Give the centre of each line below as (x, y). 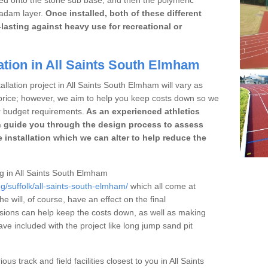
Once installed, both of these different (124, 13)
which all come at (162, 186)
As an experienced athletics (142, 111)
